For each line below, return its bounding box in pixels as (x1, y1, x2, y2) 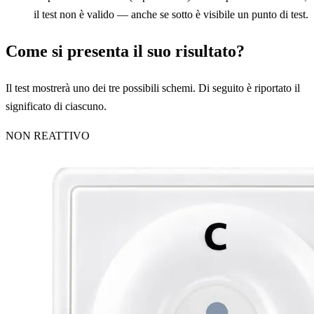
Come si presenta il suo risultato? (6, 42, 245, 61)
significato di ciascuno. (6, 100, 107, 113)
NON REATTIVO (6, 130, 90, 142)
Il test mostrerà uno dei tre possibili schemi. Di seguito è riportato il (6, 82, 300, 95)
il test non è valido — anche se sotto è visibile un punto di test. (34, 8, 308, 21)
